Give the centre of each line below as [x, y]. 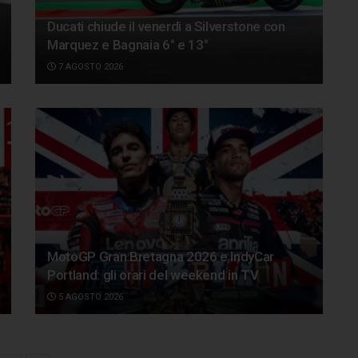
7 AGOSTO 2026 [89, 67]
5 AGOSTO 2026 [89, 296]
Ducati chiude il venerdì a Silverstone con [166, 27]
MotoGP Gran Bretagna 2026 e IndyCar [161, 256]
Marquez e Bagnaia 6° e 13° [128, 45]
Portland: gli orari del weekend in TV [153, 274]
